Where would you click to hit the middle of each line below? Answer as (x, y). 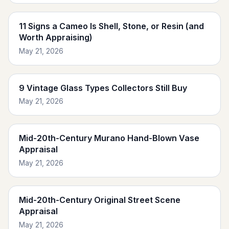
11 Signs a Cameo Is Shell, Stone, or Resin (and (111, 26)
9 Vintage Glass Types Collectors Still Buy (103, 88)
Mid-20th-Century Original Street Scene (100, 200)
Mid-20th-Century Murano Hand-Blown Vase (109, 138)
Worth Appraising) (56, 38)
